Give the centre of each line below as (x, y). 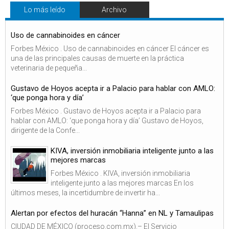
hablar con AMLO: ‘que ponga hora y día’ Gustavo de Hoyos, (107, 121)
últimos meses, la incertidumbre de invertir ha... (85, 193)
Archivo (114, 9)
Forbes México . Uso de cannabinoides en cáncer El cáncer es (110, 49)
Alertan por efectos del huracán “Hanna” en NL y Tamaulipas (112, 213)
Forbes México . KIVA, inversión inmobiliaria (120, 173)
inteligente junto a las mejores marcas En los (122, 183)
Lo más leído (45, 9)
